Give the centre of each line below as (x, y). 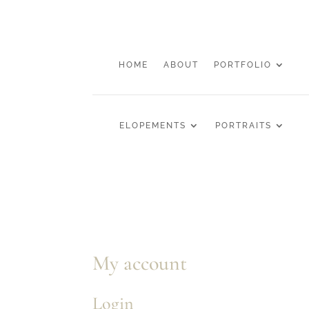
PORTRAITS (243, 126)
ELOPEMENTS (152, 126)
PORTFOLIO (243, 64)
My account (140, 263)
